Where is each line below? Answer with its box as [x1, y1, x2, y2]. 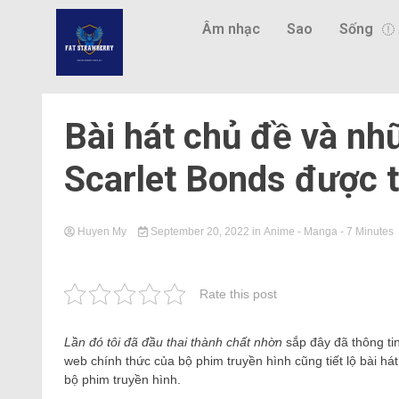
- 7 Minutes [339, 225, 394, 238]
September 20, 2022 [147, 225, 252, 238]
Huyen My [75, 225, 129, 238]
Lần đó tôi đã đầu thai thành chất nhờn [64, 335, 282, 349]
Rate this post [199, 286, 277, 301]
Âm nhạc [201, 20, 260, 37]
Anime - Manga [263, 225, 338, 238]
